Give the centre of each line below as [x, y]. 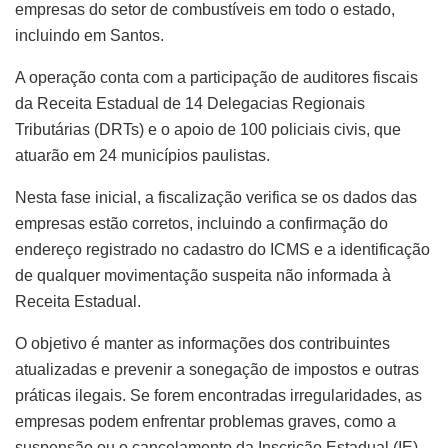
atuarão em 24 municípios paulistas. [142, 156]
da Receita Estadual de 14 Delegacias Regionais [190, 104]
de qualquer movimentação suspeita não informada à [203, 276]
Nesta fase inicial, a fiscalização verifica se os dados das [216, 198]
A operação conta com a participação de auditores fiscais [216, 78]
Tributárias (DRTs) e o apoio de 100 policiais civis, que [208, 130]
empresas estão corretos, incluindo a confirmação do [201, 224]
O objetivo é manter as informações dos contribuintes [202, 344]
